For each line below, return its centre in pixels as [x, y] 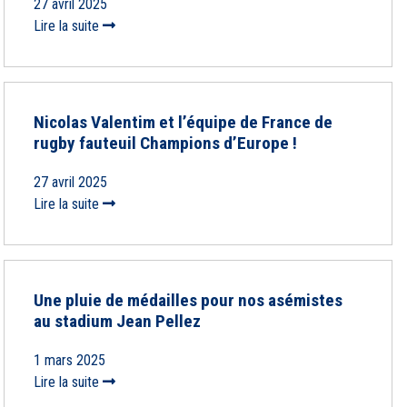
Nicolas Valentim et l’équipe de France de [183, 122]
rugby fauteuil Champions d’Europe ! [165, 143]
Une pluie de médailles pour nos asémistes [188, 300]
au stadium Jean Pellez [117, 321]
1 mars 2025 [69, 360]
